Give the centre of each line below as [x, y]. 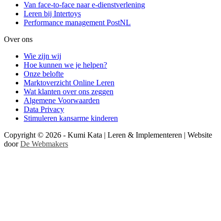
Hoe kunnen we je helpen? [65, 65]
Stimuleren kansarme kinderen [71, 118]
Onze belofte [44, 74]
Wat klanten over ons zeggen [69, 91]
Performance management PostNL [77, 22]
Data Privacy [44, 109]
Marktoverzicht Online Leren [69, 82]
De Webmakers [44, 144]
